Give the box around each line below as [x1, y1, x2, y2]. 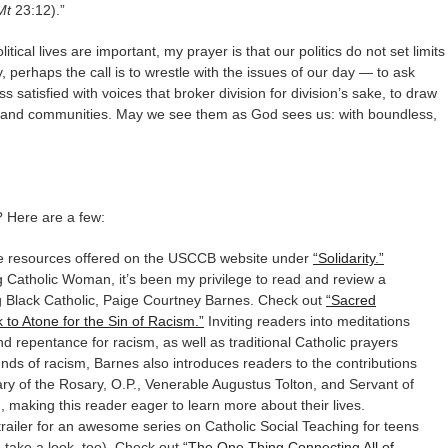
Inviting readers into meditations [204, 313, 410, 329]
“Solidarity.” [313, 250, 384, 266]
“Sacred [326, 292, 376, 308]
